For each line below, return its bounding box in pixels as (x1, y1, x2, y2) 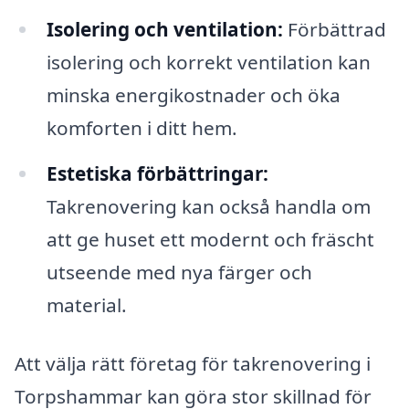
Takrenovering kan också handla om (46, 194, 371, 220)
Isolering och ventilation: (46, 16, 283, 43)
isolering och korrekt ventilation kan (46, 49, 371, 76)
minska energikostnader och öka (46, 82, 341, 109)
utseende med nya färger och (46, 259, 312, 286)
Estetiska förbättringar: (46, 161, 268, 187)
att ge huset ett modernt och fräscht (46, 226, 374, 253)
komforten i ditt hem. (46, 115, 237, 142)
